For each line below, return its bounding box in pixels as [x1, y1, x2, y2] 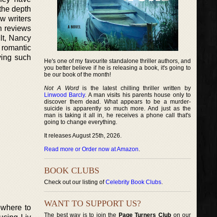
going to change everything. [44, 119, 117, 125]
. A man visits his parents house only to [85, 92, 191, 98]
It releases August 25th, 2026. [44, 132, 122, 139]
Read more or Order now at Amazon [44, 146, 139, 153]
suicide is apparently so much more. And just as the [44, 105, 191, 112]
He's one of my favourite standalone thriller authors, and [44, 58, 191, 64]
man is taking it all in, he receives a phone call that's [44, 112, 191, 119]
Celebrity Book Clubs [106, 179, 161, 186]
